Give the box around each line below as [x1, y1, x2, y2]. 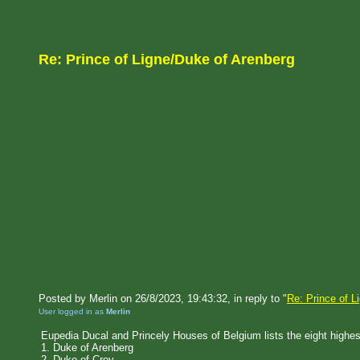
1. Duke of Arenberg [41, 342, 133, 354]
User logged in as [39, 307, 106, 316]
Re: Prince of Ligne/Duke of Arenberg [39, 51, 295, 67]
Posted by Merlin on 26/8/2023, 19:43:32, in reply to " [39, 292, 287, 305]
